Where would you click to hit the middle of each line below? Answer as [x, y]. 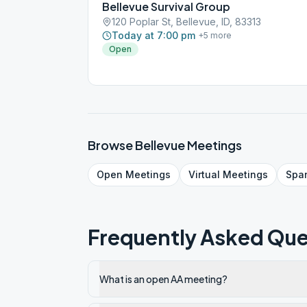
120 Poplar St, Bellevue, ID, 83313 [186, 22]
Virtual [204, 174]
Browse [111, 145]
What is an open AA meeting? [163, 279]
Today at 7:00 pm [153, 35]
